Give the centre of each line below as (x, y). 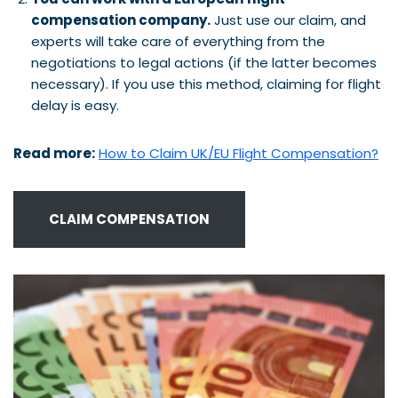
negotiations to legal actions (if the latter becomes (204, 62)
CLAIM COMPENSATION (129, 219)
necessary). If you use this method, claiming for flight (206, 84)
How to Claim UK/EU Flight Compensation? (239, 153)
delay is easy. (75, 105)
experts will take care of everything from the (178, 41)
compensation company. (121, 20)
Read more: (54, 153)
